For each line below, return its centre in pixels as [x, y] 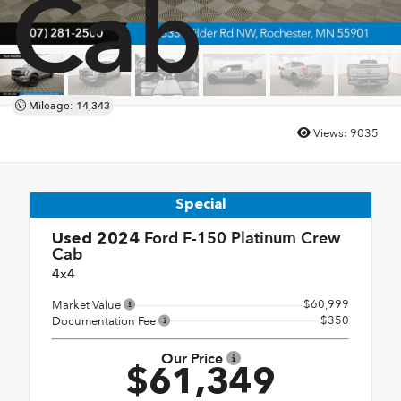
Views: [330, 134]
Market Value [88, 305]
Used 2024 [96, 239]
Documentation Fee [105, 321]
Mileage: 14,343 [68, 106]
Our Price [193, 358]
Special [200, 205]
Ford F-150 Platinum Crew [240, 238]
